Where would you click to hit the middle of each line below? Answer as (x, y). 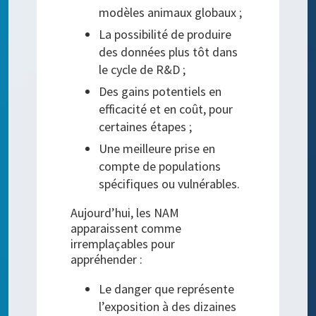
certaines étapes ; (146, 126)
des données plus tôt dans (169, 51)
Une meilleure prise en (157, 148)
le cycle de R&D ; (142, 69)
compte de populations (160, 166)
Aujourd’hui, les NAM (125, 212)
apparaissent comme (126, 228)
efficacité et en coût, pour (166, 109)
